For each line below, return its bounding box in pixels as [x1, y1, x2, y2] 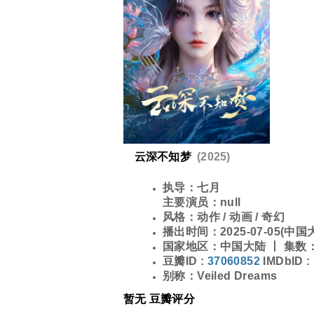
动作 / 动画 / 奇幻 [197, 210, 285, 223]
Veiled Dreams [197, 269, 278, 282]
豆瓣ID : [163, 254, 205, 267]
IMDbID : [263, 254, 310, 267]
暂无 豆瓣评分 [123, 292, 195, 305]
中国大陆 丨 [220, 240, 284, 252]
